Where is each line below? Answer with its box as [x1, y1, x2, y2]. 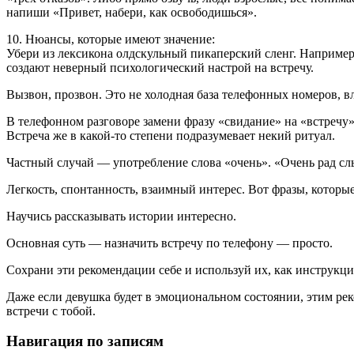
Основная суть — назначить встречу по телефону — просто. [6, 235, 333, 250]
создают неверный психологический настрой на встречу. [6, 60, 314, 74]
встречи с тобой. [6, 303, 96, 318]
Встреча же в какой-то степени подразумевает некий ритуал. [6, 128, 335, 142]
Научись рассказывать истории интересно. [6, 209, 236, 223]
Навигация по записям [6, 333, 164, 350]
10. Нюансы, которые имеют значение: [6, 32, 215, 46]
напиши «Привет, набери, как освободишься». [6, 5, 257, 19]
